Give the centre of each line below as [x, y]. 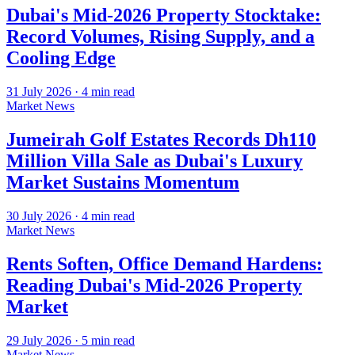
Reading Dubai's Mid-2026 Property [154, 285]
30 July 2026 [39, 216]
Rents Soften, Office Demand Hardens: [164, 263]
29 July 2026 [39, 340]
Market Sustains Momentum [123, 183]
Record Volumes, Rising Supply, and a [160, 37]
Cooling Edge [61, 58]
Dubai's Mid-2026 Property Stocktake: [164, 15]
